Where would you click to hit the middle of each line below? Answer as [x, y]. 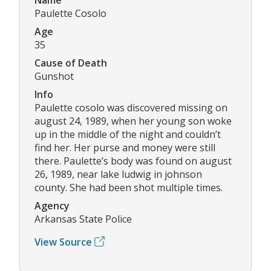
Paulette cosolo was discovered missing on [131, 107]
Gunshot [54, 76]
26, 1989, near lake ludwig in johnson [118, 174]
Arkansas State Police [83, 219]
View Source [63, 242]
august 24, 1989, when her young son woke [133, 121]
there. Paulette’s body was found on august [133, 161]
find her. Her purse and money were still [125, 147]
